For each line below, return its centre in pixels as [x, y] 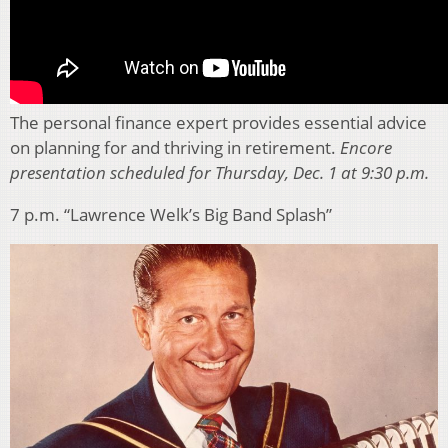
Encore [366, 148]
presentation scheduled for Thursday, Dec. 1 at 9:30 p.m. [219, 173]
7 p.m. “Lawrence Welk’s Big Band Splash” [171, 215]
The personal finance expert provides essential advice [218, 123]
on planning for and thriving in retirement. [175, 148]
